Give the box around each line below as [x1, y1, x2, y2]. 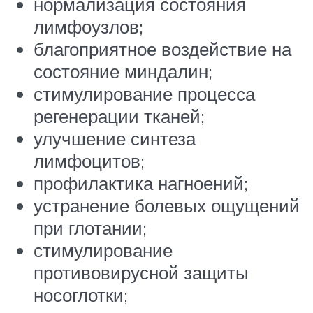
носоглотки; [34, 284, 128, 307]
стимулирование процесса [34, 82, 255, 105]
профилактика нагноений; [34, 172, 248, 195]
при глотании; [34, 217, 147, 240]
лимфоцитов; [34, 150, 145, 173]
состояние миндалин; [34, 60, 212, 83]
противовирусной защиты [34, 261, 249, 284]
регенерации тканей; [34, 105, 205, 128]
